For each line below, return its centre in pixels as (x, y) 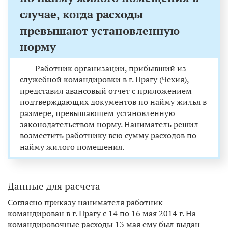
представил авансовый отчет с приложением (106, 90)
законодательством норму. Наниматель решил (109, 124)
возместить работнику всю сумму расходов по (108, 135)
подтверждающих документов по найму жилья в (113, 102)
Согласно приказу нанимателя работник (85, 202)
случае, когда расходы (81, 14)
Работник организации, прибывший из (111, 68)
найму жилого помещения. (72, 146)
